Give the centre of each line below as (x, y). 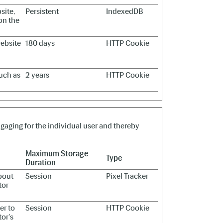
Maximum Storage (57, 154)
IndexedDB (124, 11)
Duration (41, 163)
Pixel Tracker (127, 176)
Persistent (42, 11)
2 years (37, 75)
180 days (40, 43)
